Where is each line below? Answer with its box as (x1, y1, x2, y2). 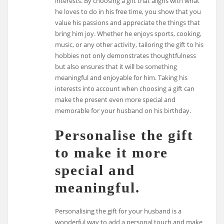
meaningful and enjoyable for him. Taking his (55, 73, 188, 82)
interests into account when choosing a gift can (55, 84, 195, 93)
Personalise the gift (55, 126, 194, 143)
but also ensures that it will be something (55, 62, 177, 71)
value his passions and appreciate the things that (55, 18, 200, 27)
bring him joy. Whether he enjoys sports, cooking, (55, 29, 202, 38)
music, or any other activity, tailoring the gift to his (55, 40, 204, 49)
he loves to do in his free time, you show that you (55, 7, 201, 16)
